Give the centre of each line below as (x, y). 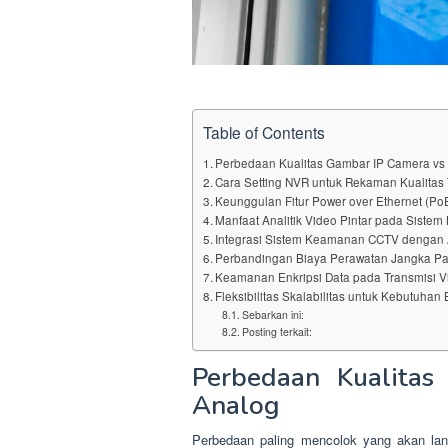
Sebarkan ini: (272, 314)
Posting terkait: (276, 331)
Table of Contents (264, 131)
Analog (236, 405)
